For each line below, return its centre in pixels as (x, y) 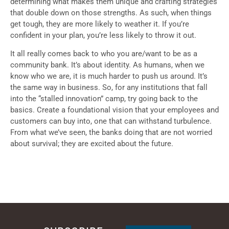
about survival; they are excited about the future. (92, 144)
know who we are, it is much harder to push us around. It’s (109, 76)
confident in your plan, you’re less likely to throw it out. (103, 35)
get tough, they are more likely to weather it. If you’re (100, 24)
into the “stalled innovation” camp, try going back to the (104, 99)
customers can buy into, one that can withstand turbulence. (111, 121)
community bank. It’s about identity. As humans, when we (107, 65)
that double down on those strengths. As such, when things (111, 13)
